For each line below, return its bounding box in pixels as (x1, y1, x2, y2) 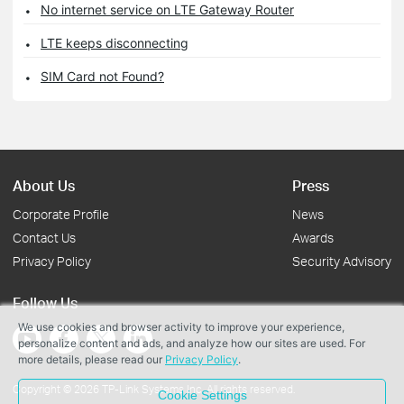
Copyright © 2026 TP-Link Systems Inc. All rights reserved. (13, 382, 295, 396)
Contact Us (13, 230, 76, 245)
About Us (13, 176, 75, 195)
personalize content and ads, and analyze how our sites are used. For (18, 336, 365, 350)
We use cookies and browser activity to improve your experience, (18, 320, 344, 334)
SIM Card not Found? (41, 68, 164, 84)
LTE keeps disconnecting (41, 34, 188, 50)
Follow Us (13, 293, 78, 312)
